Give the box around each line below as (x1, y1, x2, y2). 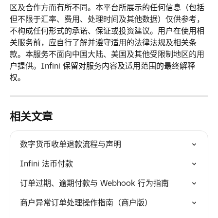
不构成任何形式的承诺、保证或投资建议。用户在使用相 (10, 26, 204, 36)
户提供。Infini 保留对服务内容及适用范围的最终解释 (10, 61, 195, 71)
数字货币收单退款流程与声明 (20, 139, 121, 149)
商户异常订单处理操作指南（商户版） (20, 198, 152, 207)
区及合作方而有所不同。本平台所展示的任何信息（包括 (10, 2, 204, 12)
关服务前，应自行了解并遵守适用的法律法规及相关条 (10, 37, 197, 47)
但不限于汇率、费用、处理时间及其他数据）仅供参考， (10, 14, 204, 24)
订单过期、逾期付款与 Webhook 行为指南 (20, 178, 169, 188)
